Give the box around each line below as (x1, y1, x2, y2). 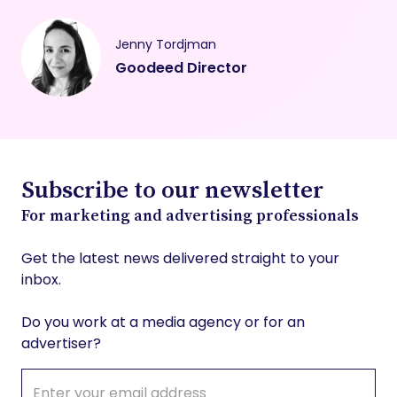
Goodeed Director (115, 57, 247, 78)
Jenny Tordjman (115, 35, 216, 53)
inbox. (21, 269, 61, 291)
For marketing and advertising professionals (21, 205, 359, 227)
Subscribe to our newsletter (21, 173, 323, 206)
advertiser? (21, 333, 101, 354)
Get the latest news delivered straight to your (21, 248, 339, 269)
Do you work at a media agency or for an (21, 312, 305, 333)
